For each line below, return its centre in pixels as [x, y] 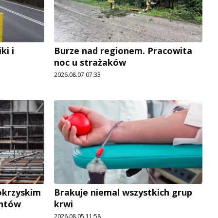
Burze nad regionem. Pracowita [123, 51]
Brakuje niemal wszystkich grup [123, 192]
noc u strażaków [90, 63]
